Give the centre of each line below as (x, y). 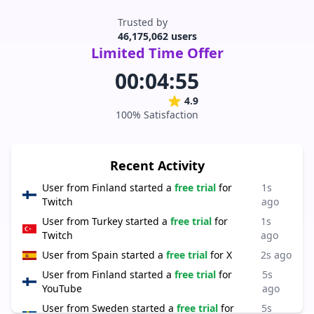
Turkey (107, 221)
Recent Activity (157, 165)
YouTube (62, 288)
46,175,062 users (157, 36)
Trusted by (142, 22)
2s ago (276, 255)
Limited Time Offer (157, 53)
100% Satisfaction (157, 115)
